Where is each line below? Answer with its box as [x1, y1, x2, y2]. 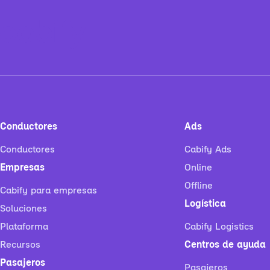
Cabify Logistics [184, 222, 254, 232]
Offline [184, 181, 213, 191]
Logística [184, 199, 226, 209]
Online [184, 163, 212, 173]
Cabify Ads [184, 145, 231, 155]
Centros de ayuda [184, 240, 266, 250]
